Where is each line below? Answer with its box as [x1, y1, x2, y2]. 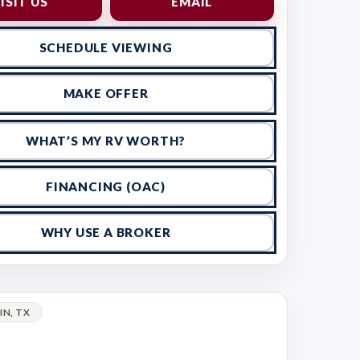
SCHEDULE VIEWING [39, 40, 173, 55]
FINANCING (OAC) [46, 179, 166, 194]
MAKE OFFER [63, 86, 149, 100]
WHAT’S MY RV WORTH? [25, 133, 186, 148]
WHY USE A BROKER [40, 225, 171, 239]
